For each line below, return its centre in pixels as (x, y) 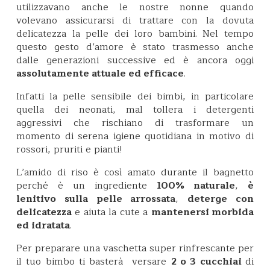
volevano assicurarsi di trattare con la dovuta (135, 20)
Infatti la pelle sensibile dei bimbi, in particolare (135, 96)
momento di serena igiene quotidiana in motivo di (135, 136)
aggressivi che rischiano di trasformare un (135, 123)
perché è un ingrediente (86, 185)
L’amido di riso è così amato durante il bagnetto (135, 172)
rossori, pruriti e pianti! (72, 149)
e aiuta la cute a (111, 212)
